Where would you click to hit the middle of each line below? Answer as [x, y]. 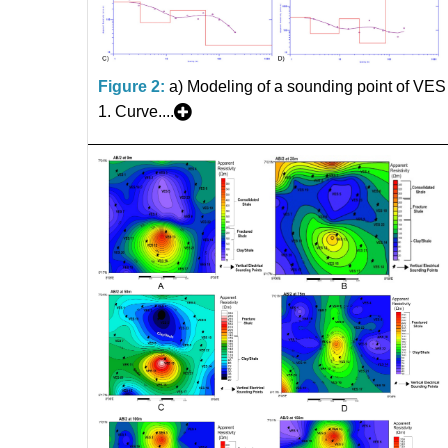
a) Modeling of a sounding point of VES [307, 86]
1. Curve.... [136, 111]
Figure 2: [131, 86]
